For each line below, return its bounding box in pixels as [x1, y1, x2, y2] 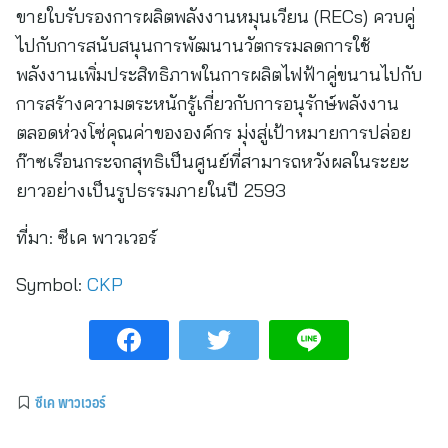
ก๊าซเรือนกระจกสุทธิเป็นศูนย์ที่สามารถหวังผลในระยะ [16, 150, 409, 173]
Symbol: [16, 273, 82, 296]
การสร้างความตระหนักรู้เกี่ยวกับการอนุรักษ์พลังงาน [16, 92, 399, 115]
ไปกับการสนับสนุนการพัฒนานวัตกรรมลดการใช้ [16, 34, 371, 57]
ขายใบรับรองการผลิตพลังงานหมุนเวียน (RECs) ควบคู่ [16, 5, 415, 28]
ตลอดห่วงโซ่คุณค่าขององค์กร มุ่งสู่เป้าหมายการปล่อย [16, 121, 411, 144]
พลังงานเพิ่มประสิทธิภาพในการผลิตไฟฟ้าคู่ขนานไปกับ [16, 63, 422, 86]
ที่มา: [16, 226, 53, 249]
